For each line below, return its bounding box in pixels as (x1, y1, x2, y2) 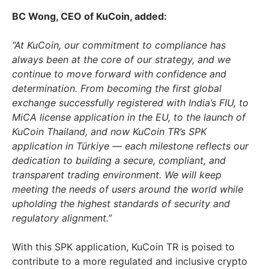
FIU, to (216, 97, 249, 109)
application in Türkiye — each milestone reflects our (12, 140, 249, 153)
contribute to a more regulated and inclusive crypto (12, 255, 247, 268)
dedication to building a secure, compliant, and (12, 154, 226, 167)
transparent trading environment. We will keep (12, 169, 222, 181)
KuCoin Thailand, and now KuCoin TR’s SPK (12, 125, 207, 138)
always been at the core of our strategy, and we (12, 53, 231, 66)
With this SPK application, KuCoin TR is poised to (12, 241, 235, 253)
